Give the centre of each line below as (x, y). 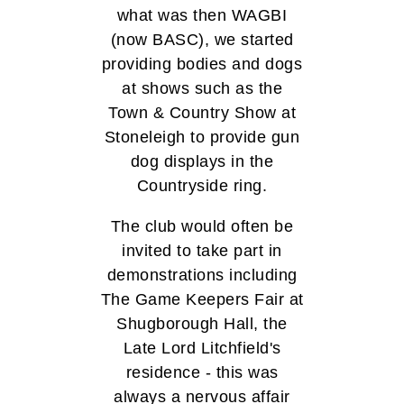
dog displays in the (202, 162)
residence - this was (202, 373)
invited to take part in (202, 251)
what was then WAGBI (202, 16)
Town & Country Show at (202, 113)
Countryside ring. (202, 186)
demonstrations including (202, 275)
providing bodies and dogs (202, 64)
